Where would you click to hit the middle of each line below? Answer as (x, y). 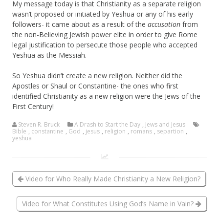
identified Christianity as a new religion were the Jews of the (106, 96)
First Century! (33, 106)
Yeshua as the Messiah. (49, 55)
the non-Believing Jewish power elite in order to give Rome (105, 34)
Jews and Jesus (165, 124)
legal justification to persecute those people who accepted (105, 44)
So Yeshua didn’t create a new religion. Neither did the (97, 75)
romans (141, 131)
